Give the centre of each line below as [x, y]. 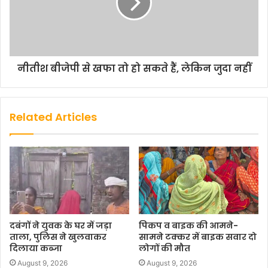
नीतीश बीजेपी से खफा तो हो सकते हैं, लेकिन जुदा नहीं [134, 68]
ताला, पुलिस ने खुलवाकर [58, 237]
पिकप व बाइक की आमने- [188, 225]
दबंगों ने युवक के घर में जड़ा [61, 225]
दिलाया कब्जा [36, 248]
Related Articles [53, 117]
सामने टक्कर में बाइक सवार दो [198, 237]
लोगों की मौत [165, 248]
